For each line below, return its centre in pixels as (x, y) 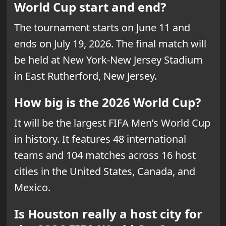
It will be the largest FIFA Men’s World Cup (112, 123)
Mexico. (32, 188)
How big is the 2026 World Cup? (107, 102)
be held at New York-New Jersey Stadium (108, 60)
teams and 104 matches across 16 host (105, 155)
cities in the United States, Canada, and (104, 172)
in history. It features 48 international (100, 139)
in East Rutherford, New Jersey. (85, 76)
